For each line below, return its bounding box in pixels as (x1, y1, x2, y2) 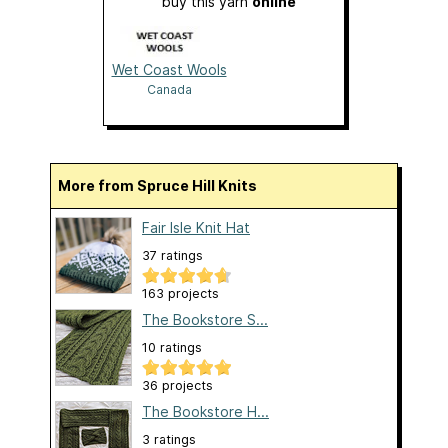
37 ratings (142, 248, 203, 264)
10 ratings (142, 340, 202, 356)
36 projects (142, 378, 213, 394)
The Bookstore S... (142, 311, 268, 329)
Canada (146, 82, 192, 98)
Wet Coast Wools (111, 61, 227, 79)
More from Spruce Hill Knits (71, 177, 257, 195)
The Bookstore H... (142, 403, 269, 421)
